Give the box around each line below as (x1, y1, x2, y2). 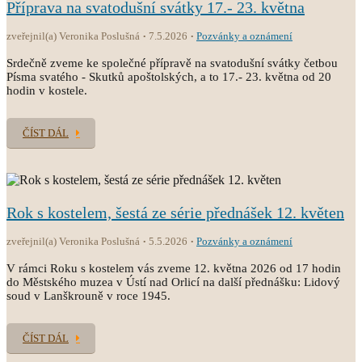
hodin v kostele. (6, 84, 87, 97)
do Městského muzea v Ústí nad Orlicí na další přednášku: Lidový (6, 276, 340, 288)
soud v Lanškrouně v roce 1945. (6, 289, 170, 302)
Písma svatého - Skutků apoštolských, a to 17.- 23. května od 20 (6, 70, 331, 83)
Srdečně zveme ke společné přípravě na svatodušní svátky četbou (6, 57, 338, 69)
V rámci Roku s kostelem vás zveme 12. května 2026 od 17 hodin (6, 262, 341, 275)
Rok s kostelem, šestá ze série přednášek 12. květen (6, 204, 344, 221)
